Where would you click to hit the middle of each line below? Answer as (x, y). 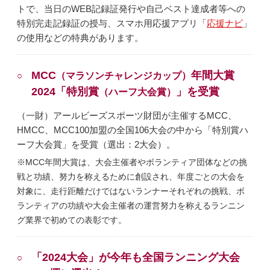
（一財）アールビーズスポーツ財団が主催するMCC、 (127, 116)
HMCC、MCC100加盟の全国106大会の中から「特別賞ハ (133, 130)
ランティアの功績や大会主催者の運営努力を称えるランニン (131, 206)
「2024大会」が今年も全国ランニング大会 (136, 257)
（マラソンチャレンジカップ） (124, 76)
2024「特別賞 (65, 92)
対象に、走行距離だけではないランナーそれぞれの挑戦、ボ (131, 191)
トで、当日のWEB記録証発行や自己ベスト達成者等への (131, 9)
